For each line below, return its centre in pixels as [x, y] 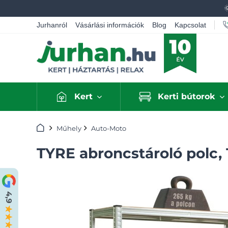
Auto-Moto [109, 128]
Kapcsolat [190, 25]
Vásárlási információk [110, 25]
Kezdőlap [52, 127]
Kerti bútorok [187, 96]
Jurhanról [52, 25]
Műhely [69, 128]
